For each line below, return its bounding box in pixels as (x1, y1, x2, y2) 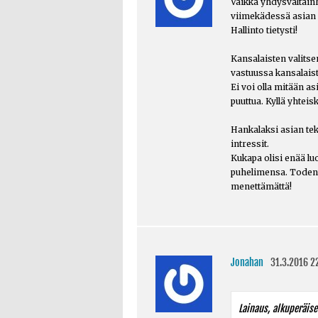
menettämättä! (230, 180, 292, 192)
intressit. (230, 138, 269, 149)
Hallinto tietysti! (230, 24, 297, 35)
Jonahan (230, 256, 263, 268)
